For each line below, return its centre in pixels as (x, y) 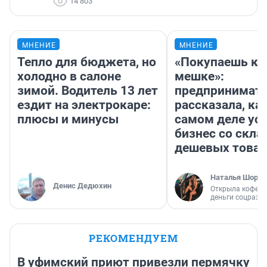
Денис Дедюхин (82, 186)
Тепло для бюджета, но (87, 62)
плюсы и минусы (68, 119)
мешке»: (199, 77)
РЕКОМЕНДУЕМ (133, 238)
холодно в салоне (69, 77)
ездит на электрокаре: (84, 105)
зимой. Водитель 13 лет (88, 91)
